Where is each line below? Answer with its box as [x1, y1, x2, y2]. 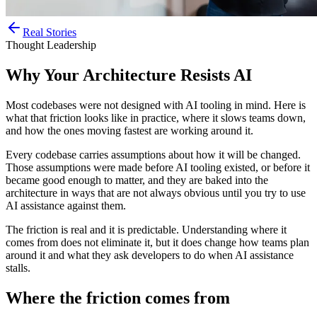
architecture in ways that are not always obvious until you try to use [6, 186, 306, 199]
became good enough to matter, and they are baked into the [6, 173, 268, 186]
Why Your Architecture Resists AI [6, 65, 252, 84]
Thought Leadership [6, 38, 96, 51]
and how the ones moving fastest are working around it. [6, 124, 253, 137]
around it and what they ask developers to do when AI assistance [6, 248, 294, 261]
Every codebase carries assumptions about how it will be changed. [6, 148, 301, 161]
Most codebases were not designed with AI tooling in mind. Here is [6, 98, 306, 111]
